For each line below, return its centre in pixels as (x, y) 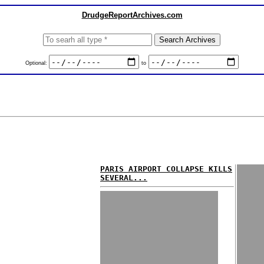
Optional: (37, 63)
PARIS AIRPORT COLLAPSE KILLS (166, 169)
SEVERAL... (124, 178)
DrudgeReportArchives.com (132, 15)
